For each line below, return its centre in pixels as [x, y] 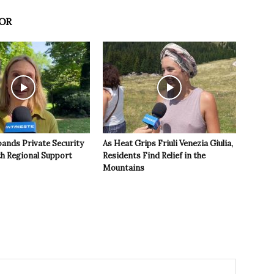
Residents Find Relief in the [154, 156]
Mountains [124, 168]
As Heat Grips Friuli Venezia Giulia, [168, 144]
